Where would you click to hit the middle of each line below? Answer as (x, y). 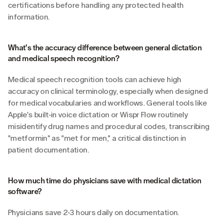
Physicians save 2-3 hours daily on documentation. (94, 212)
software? (25, 191)
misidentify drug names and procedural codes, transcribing (109, 126)
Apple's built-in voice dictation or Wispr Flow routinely (98, 114)
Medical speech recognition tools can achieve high (95, 79)
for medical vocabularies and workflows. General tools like (107, 103)
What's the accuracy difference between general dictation (105, 47)
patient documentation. (48, 150)
